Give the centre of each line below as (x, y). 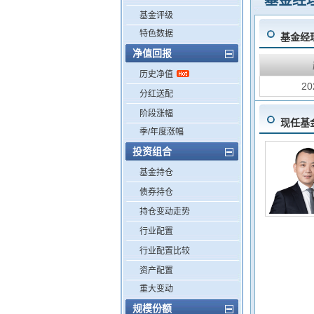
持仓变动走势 (165, 212)
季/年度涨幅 (162, 132)
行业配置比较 (165, 251)
